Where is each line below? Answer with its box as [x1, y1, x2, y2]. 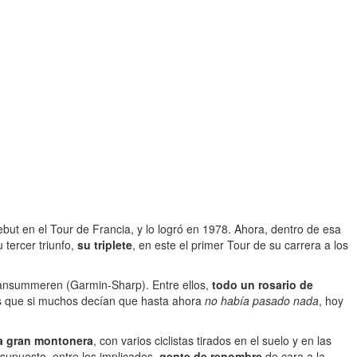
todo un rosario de [212, 277, 313, 292]
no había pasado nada [205, 292, 319, 308]
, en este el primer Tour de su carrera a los [132, 237, 348, 253]
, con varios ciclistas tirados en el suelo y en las [93, 332, 331, 348]
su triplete [77, 237, 132, 253]
